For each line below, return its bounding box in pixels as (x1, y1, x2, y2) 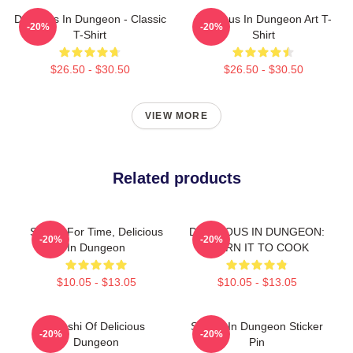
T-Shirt (73, 28, 106, 41)
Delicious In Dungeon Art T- (195, 12, 332, 25)
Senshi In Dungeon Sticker (191, 319, 323, 333)
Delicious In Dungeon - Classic (13, 12, 166, 25)
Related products (112, 169, 241, 187)
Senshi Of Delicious (47, 319, 145, 333)
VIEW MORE (145, 110, 208, 121)
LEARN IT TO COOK (205, 240, 309, 254)
